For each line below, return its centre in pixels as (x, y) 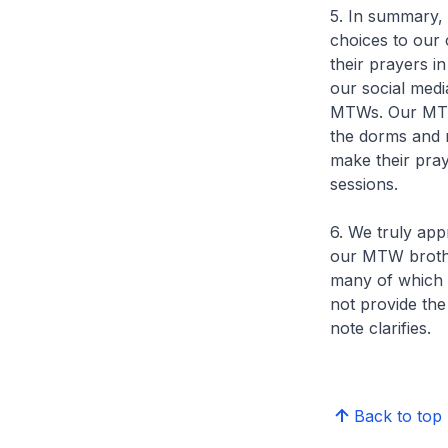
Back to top (397, 416)
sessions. (363, 184)
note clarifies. (380, 328)
